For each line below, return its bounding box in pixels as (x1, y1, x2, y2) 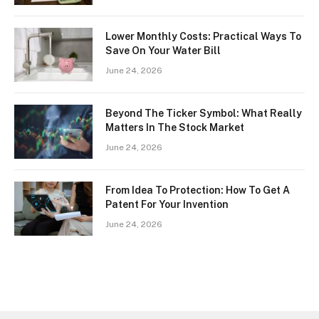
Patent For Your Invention (105, 199, 229, 211)
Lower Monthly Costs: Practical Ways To (105, 31, 301, 43)
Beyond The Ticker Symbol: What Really (105, 108, 302, 120)
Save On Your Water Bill (105, 45, 221, 57)
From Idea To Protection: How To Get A (105, 184, 290, 197)
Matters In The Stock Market (105, 122, 244, 134)
